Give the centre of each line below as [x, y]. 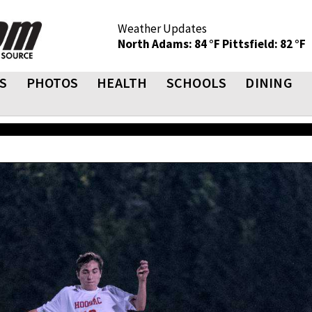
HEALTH [122, 83]
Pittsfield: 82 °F [264, 44]
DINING [269, 83]
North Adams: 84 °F [170, 44]
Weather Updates [162, 29]
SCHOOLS [196, 83]
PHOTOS [52, 83]
